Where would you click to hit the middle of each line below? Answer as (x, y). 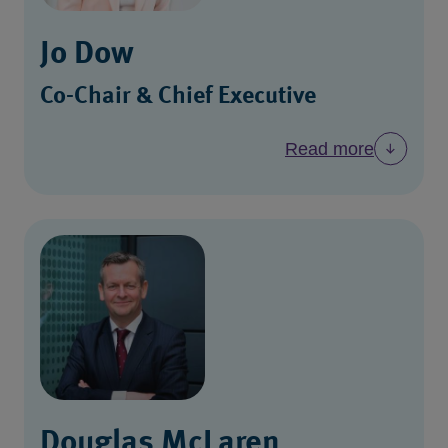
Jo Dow (87, 54)
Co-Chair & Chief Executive (178, 96)
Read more (329, 148)
